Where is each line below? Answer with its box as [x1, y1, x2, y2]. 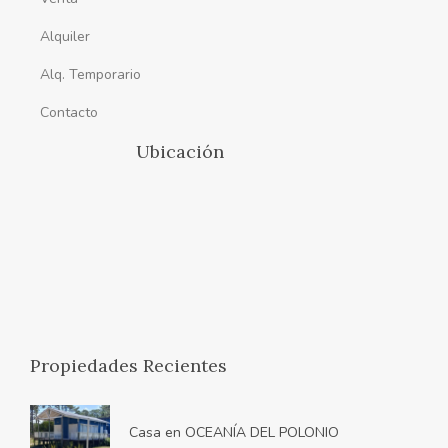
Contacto [40, 103, 98, 123]
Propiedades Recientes [30, 354, 227, 378]
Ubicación [136, 140, 224, 164]
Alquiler [40, 27, 90, 47]
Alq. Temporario [40, 65, 141, 85]
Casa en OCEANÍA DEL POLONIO [129, 423, 340, 443]
